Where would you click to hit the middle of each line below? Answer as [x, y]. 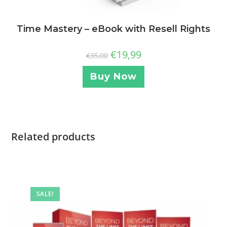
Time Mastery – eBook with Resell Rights [113, 29]
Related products [53, 136]
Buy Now [113, 77]
